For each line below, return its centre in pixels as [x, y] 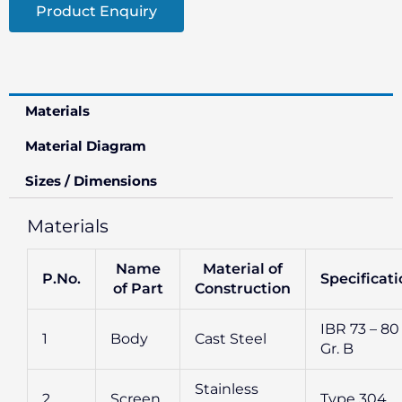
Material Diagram [86, 146]
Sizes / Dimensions [91, 181]
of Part [138, 289]
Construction [243, 289]
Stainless [227, 389]
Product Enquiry [96, 11]
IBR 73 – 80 [360, 329]
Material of [243, 269]
